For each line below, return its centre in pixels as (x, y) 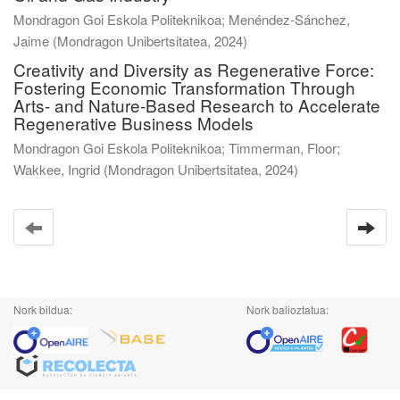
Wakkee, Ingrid (57, 169)
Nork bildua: (43, 309)
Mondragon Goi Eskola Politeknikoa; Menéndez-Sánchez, (182, 19)
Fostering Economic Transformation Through (184, 87)
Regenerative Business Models (133, 122)
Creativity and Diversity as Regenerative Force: (194, 69)
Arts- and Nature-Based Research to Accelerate (197, 104)
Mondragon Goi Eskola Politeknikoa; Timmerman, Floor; (177, 147)
